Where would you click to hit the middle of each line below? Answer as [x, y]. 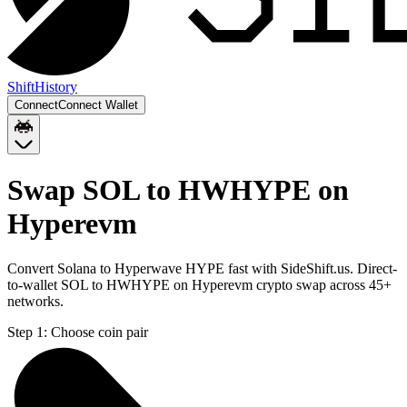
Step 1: [27, 332]
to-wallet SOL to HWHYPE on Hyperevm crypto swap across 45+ [199, 284]
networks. [35, 301]
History [56, 87]
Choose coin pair [99, 332]
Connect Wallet [98, 105]
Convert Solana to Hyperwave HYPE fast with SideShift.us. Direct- [202, 268]
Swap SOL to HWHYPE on [178, 190]
